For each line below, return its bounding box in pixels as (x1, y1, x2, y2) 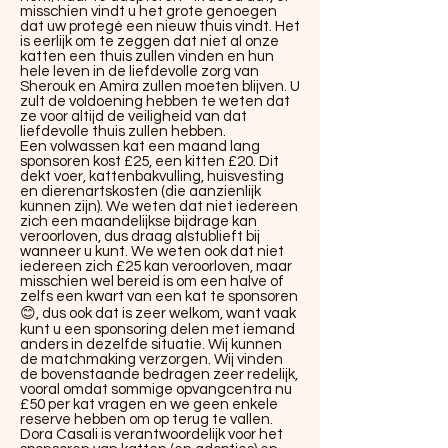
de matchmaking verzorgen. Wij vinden (20, 352, 283, 367)
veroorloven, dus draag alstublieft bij (20, 229, 260, 244)
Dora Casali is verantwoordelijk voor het (20, 427, 283, 442)
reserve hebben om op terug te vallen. (20, 412, 273, 427)
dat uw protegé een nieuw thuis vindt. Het (20, 19, 300, 34)
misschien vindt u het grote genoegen (20, 4, 277, 19)
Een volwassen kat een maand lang (20, 139, 260, 154)
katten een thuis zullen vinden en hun (20, 49, 274, 64)
